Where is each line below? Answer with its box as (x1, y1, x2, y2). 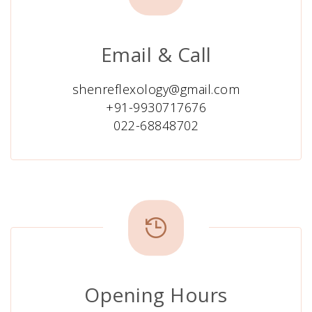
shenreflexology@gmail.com (72, 81, 240, 97)
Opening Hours (84, 281, 228, 308)
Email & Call (100, 41, 212, 68)
